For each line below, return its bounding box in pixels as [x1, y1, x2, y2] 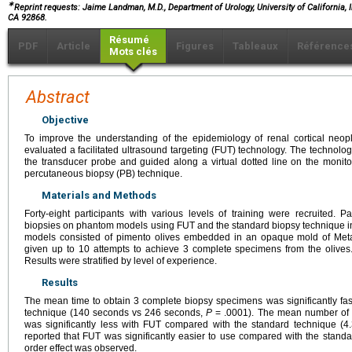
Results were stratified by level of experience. [24, 255, 217, 266]
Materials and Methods [42, 189, 156, 201]
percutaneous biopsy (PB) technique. [24, 167, 182, 179]
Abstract [26, 86, 90, 107]
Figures [176, 39, 214, 52]
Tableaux [233, 39, 278, 52]
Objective [42, 113, 89, 126]
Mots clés [109, 45, 157, 57]
